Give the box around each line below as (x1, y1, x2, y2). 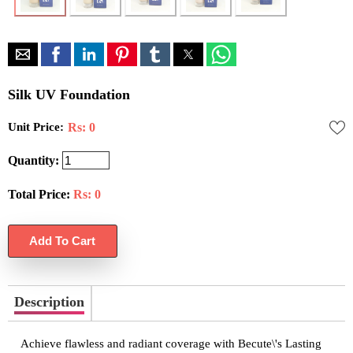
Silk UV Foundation (8, 86, 130, 102)
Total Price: (8, 187, 70, 201)
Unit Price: (8, 120, 64, 133)
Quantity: (8, 153, 59, 167)
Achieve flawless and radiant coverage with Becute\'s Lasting (20, 337, 321, 351)
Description (14, 294, 84, 310)
